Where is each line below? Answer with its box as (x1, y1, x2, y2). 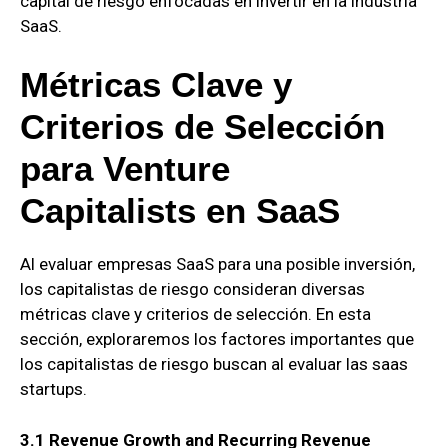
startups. (20, 379, 87, 400)
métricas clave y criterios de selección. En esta (20, 304, 371, 325)
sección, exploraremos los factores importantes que (20, 329, 414, 350)
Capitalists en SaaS (20, 191, 340, 231)
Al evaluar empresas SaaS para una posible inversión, (20, 254, 415, 275)
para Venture (20, 149, 230, 189)
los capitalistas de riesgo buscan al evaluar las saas (20, 354, 408, 375)
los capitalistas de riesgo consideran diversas (20, 279, 365, 300)
